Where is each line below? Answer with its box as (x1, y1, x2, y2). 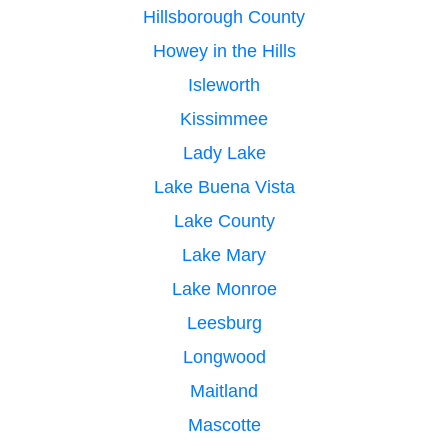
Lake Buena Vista (153, 176, 295, 197)
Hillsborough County (143, 6, 305, 27)
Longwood (182, 346, 266, 367)
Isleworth (188, 74, 260, 95)
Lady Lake (182, 142, 266, 163)
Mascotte (187, 414, 261, 435)
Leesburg (186, 312, 262, 333)
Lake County (173, 210, 275, 231)
